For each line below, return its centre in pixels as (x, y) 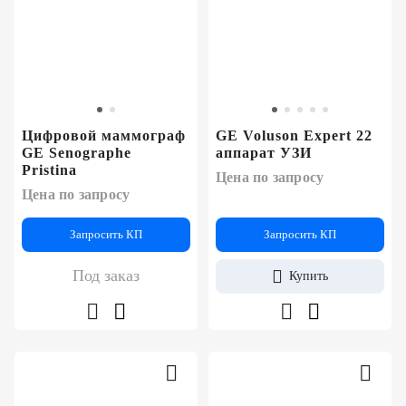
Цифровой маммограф (104, 135)
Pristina (49, 169)
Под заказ (106, 275)
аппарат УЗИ (264, 152)
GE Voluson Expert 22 (294, 135)
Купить (309, 275)
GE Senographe (77, 152)
